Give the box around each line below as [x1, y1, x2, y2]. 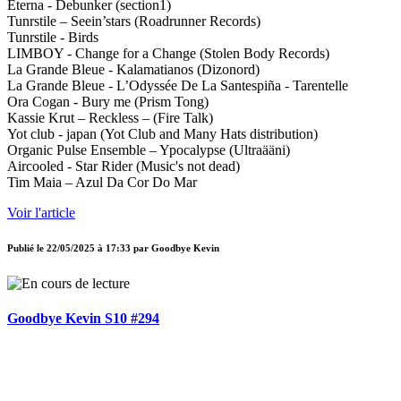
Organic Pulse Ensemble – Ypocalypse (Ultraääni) [7, 142, 290, 158]
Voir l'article [7, 205, 75, 221]
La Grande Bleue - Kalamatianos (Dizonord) [7, 62, 260, 78]
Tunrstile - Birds [7, 30, 98, 46]
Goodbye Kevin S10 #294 [7, 310, 159, 326]
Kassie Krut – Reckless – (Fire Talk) [7, 110, 213, 126]
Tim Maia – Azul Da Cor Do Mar [7, 175, 197, 191]
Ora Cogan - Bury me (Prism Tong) [7, 94, 209, 110]
